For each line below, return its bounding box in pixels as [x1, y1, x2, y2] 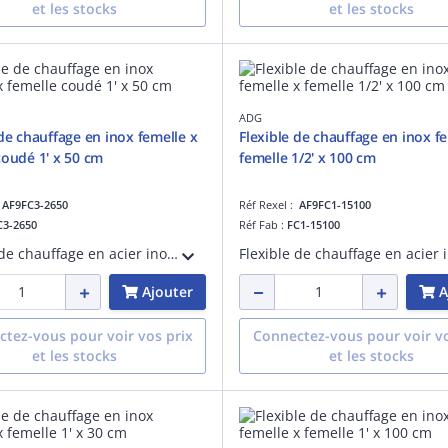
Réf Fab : [239, 216, 287, 232]
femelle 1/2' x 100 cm [239, 147, 376, 167]
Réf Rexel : [239, 196, 299, 212]
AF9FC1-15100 [299, 196, 371, 212]
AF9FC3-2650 [2, 196, 68, 212]
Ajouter [142, 281, 193, 301]
